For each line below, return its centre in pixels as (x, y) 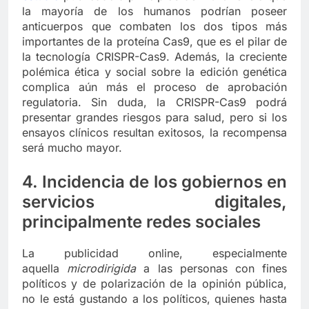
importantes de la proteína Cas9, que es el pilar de (154, 42)
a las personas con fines (216, 269)
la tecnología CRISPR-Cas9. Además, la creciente (154, 57)
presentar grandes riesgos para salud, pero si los (154, 118)
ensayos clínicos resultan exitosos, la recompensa (154, 133)
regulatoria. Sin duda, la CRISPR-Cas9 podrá (154, 102)
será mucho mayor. (72, 148)
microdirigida (106, 269)
